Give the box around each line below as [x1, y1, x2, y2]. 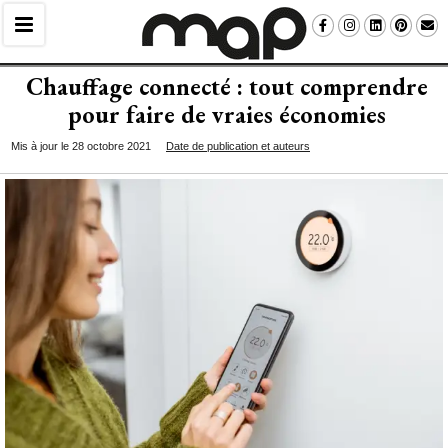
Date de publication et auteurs [166, 140, 310, 152]
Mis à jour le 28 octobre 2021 [11, 140, 151, 152]
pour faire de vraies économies [67, 99, 386, 130]
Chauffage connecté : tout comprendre [25, 71, 428, 102]
